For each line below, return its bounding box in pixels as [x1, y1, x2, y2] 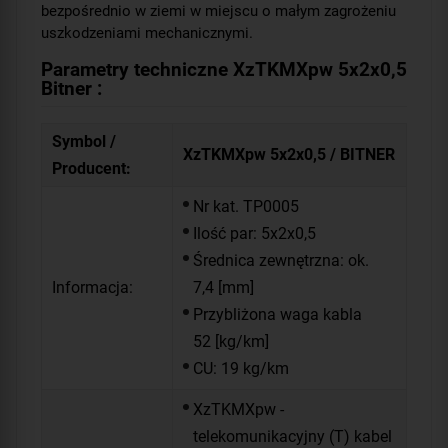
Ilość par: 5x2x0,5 [193, 224, 316, 244]
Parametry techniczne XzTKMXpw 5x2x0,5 [41, 57, 407, 81]
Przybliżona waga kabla [193, 305, 362, 325]
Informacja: [52, 277, 133, 297]
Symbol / [52, 131, 116, 151]
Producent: [52, 158, 131, 178]
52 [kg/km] [193, 332, 269, 352]
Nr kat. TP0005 [193, 197, 299, 217]
